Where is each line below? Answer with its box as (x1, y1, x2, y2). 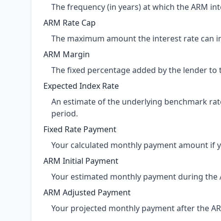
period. (51, 108, 78, 119)
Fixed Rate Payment (43, 124, 116, 135)
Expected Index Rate (43, 80, 119, 91)
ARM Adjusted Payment (43, 187, 131, 198)
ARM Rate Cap (43, 17, 96, 28)
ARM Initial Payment (43, 155, 118, 166)
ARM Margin (43, 49, 90, 60)
